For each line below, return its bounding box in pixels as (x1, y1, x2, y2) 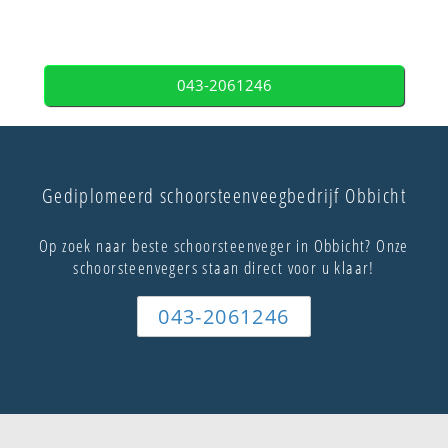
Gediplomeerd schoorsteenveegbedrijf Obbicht (41, 182, 407, 210)
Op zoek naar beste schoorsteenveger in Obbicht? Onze (39, 234, 409, 258)
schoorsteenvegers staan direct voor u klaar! (73, 256, 375, 280)
